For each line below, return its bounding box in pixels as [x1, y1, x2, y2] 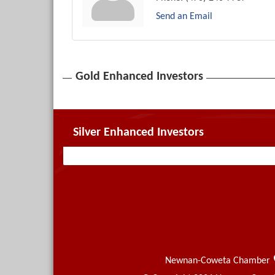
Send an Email [156, 12, 212, 22]
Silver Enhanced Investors [73, 126, 204, 139]
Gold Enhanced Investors [76, 71, 203, 83]
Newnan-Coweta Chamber [165, 255, 270, 266]
